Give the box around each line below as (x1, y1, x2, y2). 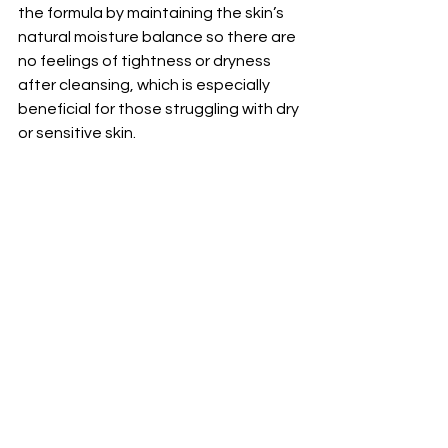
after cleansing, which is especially (18, 77, 273, 94)
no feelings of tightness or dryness (18, 53, 274, 70)
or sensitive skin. (18, 125, 139, 142)
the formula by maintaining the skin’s (18, 5, 287, 22)
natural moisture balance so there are (18, 29, 299, 46)
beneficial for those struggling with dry (18, 101, 302, 118)
